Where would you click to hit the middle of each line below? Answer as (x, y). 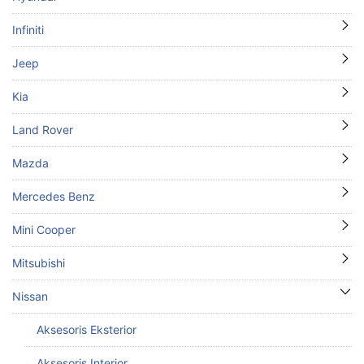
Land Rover (43, 129)
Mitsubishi (39, 262)
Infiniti (28, 29)
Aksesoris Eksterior (87, 329)
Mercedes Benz (54, 196)
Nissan (30, 296)
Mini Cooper (44, 229)
